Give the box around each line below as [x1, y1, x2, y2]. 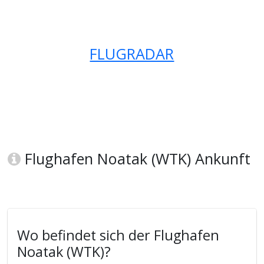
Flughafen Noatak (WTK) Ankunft [21, 148, 251, 169]
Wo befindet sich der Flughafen [17, 226, 220, 245]
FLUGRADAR [90, 44, 174, 64]
